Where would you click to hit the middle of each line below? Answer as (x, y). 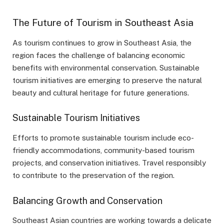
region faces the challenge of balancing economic (99, 55)
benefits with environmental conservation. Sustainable (106, 67)
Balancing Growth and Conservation (87, 200)
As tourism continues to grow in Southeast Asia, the (102, 42)
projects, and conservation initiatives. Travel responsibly (109, 163)
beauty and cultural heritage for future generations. (101, 92)
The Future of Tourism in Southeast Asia (103, 22)
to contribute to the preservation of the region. (93, 175)
